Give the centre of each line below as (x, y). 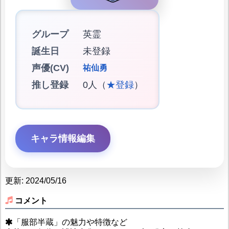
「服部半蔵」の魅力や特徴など (70, 222)
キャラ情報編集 (63, 139)
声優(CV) (50, 68)
